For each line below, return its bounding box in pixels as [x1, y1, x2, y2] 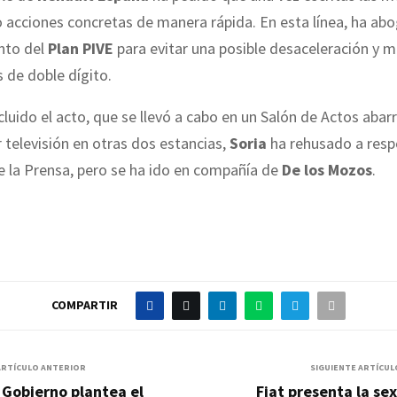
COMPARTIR [51, 296, 118, 313]
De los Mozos [282, 160, 372, 181]
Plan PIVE [48, 38, 113, 59]
